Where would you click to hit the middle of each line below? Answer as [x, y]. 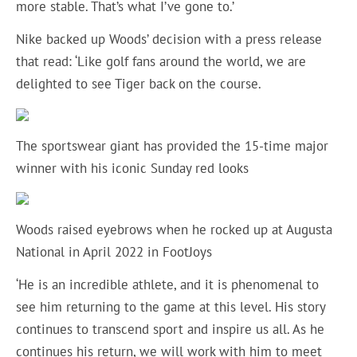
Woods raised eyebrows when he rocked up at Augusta [175, 230]
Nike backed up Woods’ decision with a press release [169, 39]
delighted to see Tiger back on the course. [141, 83]
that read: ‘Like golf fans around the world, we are [161, 61]
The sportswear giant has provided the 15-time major [173, 145]
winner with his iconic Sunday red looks [135, 168]
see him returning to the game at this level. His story [171, 306]
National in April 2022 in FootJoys [114, 252]
